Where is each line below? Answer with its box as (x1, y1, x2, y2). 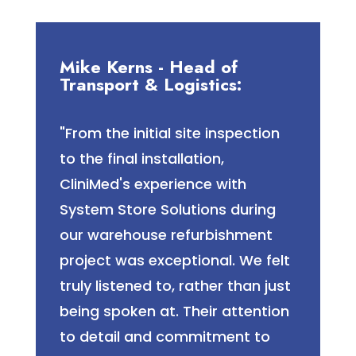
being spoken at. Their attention (59, 301, 289, 322)
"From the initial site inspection (59, 123, 280, 144)
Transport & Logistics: (59, 72, 242, 98)
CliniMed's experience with (59, 174, 246, 195)
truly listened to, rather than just (59, 276, 291, 296)
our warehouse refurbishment (59, 225, 273, 246)
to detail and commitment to (59, 327, 270, 347)
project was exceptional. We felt (59, 250, 290, 271)
